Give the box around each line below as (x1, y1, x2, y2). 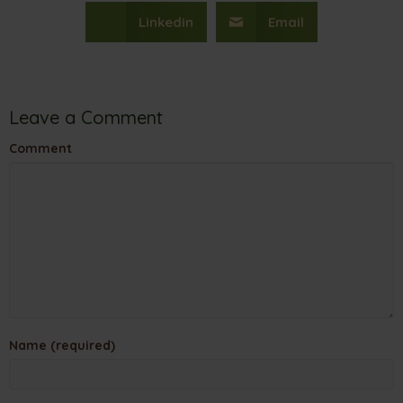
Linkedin (138, 13, 193, 31)
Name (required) (9, 337, 115, 354)
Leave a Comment (9, 106, 163, 129)
